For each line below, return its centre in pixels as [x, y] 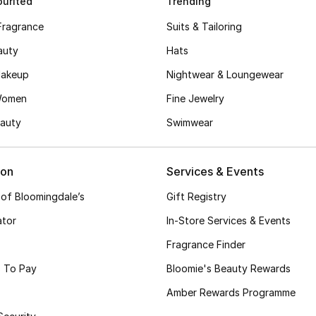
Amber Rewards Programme [231, 292]
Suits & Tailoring [204, 26]
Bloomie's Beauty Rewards [229, 268]
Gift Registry [196, 196]
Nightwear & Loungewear [225, 74]
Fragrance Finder [206, 244]
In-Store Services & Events [229, 220]
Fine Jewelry [195, 98]
